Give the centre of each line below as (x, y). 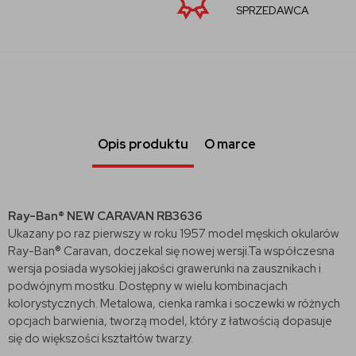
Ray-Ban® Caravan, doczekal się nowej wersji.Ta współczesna (171, 251)
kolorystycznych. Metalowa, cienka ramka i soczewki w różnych (174, 303)
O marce (230, 144)
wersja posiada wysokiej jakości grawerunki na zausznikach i (164, 268)
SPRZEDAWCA (199, 11)
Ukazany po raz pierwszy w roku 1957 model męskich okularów (174, 233)
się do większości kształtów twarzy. (101, 338)
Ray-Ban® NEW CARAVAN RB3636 (105, 216)
